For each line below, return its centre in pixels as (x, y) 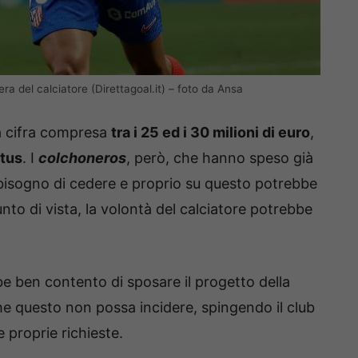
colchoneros (82, 158)
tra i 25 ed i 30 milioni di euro (211, 133)
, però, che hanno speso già (220, 158)
